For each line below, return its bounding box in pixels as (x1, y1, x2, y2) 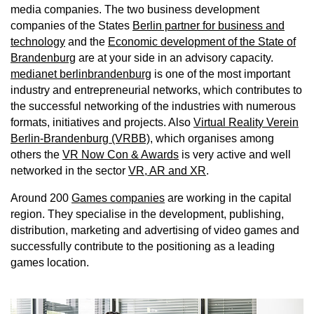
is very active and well (179, 149, 291, 161)
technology (11, 36, 65, 48)
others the (11, 149, 62, 161)
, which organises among (150, 132, 274, 145)
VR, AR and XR (128, 165, 206, 177)
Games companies (71, 192, 165, 205)
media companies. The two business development (11, 4, 259, 16)
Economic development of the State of (108, 36, 296, 48)
